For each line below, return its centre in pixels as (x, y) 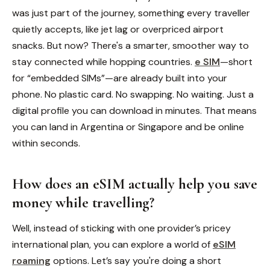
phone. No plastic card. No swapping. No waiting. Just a (133, 94)
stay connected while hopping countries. (102, 61)
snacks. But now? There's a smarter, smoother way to (130, 45)
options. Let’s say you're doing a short (136, 260)
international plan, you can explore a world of (112, 244)
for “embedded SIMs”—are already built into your (120, 78)
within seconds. (46, 143)
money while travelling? (83, 203)
